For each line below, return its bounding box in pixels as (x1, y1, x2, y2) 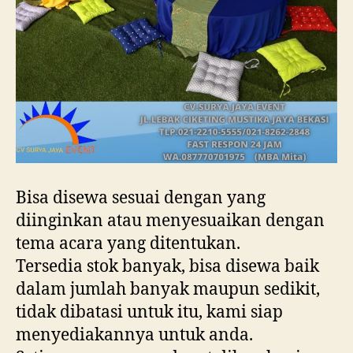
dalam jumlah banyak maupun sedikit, (16, 278, 320, 300)
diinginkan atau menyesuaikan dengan (16, 210, 325, 232)
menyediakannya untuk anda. (16, 324, 253, 346)
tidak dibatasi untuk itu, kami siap (16, 301, 283, 323)
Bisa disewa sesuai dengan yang (16, 187, 266, 209)
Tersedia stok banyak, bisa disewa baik (16, 255, 319, 277)
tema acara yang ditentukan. (16, 232, 240, 255)
